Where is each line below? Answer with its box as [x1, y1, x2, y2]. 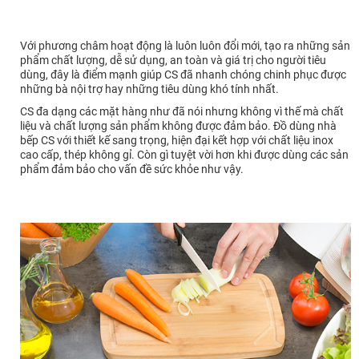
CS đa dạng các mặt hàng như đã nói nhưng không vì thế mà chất [20, 104, 344, 118]
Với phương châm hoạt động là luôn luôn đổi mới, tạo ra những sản [20, 38, 350, 52]
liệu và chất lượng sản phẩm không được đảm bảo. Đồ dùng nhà [20, 119, 337, 132]
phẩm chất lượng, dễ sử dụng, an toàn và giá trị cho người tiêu [20, 53, 326, 67]
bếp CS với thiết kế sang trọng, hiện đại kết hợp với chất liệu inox [20, 133, 333, 147]
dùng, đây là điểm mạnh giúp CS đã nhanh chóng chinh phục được [20, 67, 346, 81]
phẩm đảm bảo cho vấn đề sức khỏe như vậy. [20, 162, 244, 175]
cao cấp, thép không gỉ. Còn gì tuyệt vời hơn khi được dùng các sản [20, 147, 349, 161]
